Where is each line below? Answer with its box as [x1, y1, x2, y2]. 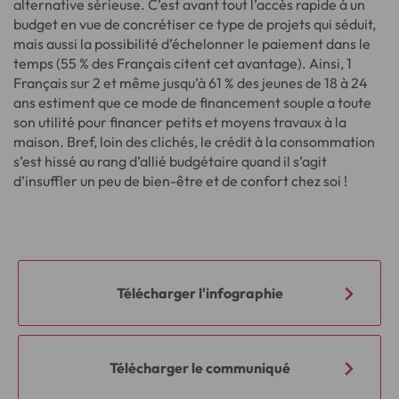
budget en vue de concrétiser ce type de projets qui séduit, [13, 14, 376, 33]
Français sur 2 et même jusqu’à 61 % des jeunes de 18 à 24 [13, 73, 368, 92]
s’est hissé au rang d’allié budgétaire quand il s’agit [13, 151, 327, 170]
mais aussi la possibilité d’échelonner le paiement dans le [13, 34, 370, 53]
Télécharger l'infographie [116, 283, 283, 302]
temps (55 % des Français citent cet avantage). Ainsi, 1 [13, 53, 352, 72]
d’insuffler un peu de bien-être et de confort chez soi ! [13, 171, 347, 190]
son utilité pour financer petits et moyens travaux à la [13, 112, 346, 131]
